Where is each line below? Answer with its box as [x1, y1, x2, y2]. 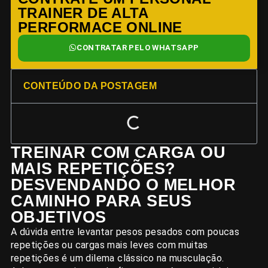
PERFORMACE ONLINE [18, 19, 182, 36]
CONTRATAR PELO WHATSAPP [77, 43, 199, 53]
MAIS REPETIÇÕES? [11, 159, 176, 178]
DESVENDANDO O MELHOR [11, 175, 236, 194]
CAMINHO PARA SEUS [11, 191, 192, 211]
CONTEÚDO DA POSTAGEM [23, 81, 157, 92]
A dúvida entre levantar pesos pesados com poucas [11, 226, 240, 238]
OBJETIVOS [11, 208, 106, 227]
